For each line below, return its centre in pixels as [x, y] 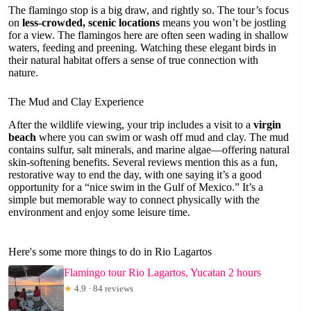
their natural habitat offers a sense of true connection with [133, 60]
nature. [23, 72]
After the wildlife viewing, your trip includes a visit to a [131, 124]
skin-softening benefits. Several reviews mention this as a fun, [143, 162]
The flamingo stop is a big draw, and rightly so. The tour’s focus [149, 10]
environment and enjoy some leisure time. [99, 212]
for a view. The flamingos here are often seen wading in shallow [149, 35]
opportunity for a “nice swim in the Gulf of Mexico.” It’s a [136, 187]
